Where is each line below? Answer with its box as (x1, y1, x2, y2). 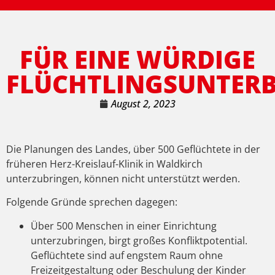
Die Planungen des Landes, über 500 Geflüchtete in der (6, 142, 260, 156)
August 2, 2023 (111, 97, 176, 110)
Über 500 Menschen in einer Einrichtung (31, 219, 217, 233)
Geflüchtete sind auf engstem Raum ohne (31, 248, 223, 262)
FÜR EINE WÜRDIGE (20, 42, 255, 76)
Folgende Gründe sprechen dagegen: (6, 195, 177, 209)
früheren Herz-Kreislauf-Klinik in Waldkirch (6, 157, 203, 171)
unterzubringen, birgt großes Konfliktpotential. (31, 233, 247, 247)
